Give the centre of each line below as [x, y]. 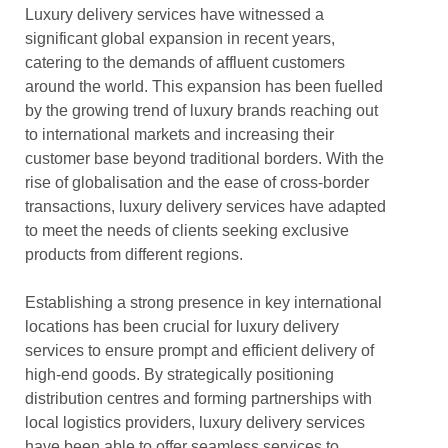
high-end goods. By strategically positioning [179, 374]
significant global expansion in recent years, [180, 38]
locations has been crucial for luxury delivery [182, 326]
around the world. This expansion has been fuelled [204, 86]
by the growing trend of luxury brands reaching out [201, 110]
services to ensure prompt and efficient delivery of [199, 350]
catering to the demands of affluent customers [185, 62]
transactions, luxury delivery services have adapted [205, 206]
